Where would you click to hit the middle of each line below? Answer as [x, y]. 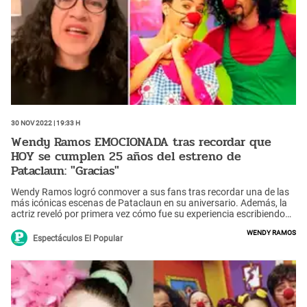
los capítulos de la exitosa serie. [77, 225]
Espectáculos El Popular [78, 239]
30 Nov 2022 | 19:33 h [46, 122]
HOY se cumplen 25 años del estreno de [126, 156]
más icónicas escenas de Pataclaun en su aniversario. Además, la [149, 203]
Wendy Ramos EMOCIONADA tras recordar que [141, 142]
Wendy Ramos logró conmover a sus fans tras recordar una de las [150, 192]
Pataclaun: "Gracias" [65, 170]
